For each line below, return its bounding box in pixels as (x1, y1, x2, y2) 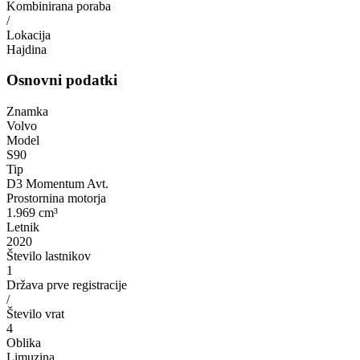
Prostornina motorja (6, 191, 106, 206)
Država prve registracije (6, 278, 127, 292)
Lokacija (6, 27, 51, 42)
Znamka (6, 104, 48, 119)
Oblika (6, 336, 41, 350)
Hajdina (6, 42, 47, 56)
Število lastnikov (6, 249, 91, 264)
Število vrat (6, 307, 64, 321)
